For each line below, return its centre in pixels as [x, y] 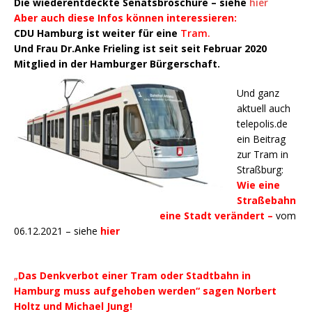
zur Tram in [263, 155]
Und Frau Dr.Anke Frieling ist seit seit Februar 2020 [140, 49]
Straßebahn [266, 201]
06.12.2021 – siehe [57, 231]
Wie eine [258, 185]
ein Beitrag [261, 139]
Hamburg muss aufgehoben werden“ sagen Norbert [145, 291]
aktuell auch [264, 109]
